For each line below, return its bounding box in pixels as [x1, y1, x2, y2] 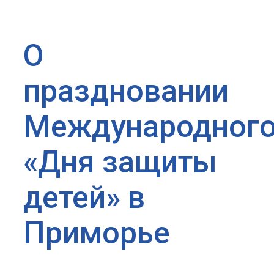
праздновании [23, 73, 229, 109]
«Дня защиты [23, 144, 217, 180]
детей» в [23, 179, 145, 215]
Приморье [23, 215, 170, 251]
